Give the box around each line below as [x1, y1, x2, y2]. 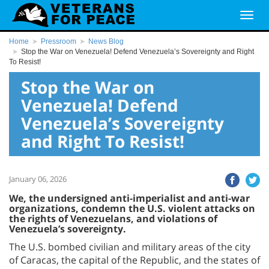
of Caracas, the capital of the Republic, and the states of [9, 253, 260, 267]
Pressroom [41, 37, 76, 46]
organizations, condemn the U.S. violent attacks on [9, 201, 255, 215]
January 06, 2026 [9, 174, 67, 184]
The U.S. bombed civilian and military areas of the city [9, 240, 250, 253]
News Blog [88, 37, 124, 46]
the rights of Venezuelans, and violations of [9, 211, 217, 225]
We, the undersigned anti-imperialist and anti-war [9, 191, 250, 205]
